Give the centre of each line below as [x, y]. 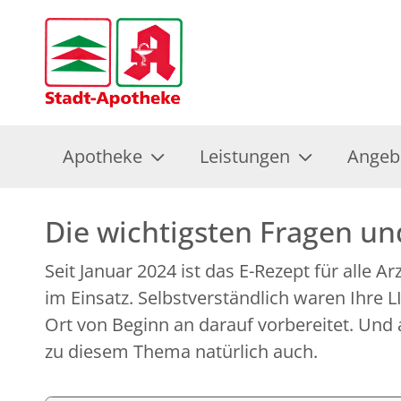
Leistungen [245, 156]
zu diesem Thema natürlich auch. [181, 351]
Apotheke [102, 156]
